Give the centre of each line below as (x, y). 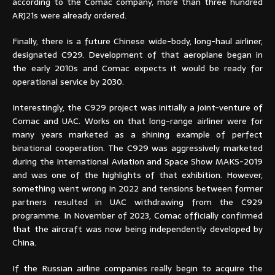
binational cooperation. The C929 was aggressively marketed (137, 148)
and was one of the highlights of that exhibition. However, (137, 175)
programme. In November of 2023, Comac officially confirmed (137, 215)
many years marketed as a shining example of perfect (137, 134)
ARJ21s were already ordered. (69, 15)
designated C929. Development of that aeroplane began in (137, 54)
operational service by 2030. (68, 81)
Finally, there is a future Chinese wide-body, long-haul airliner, (137, 41)
